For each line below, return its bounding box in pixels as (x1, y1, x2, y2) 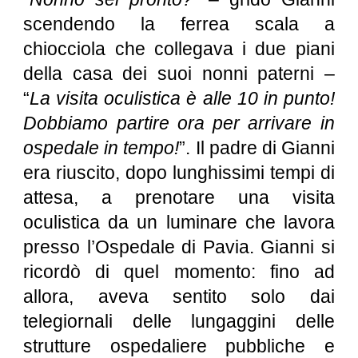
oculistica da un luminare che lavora (23, 212, 335, 233)
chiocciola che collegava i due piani (23, 38, 335, 59)
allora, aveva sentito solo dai (23, 286, 335, 307)
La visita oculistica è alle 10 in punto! (30, 88, 335, 109)
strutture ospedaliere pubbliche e (23, 336, 335, 356)
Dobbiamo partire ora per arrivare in (23, 113, 335, 133)
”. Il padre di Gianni (179, 137, 335, 158)
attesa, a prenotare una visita (23, 187, 335, 208)
